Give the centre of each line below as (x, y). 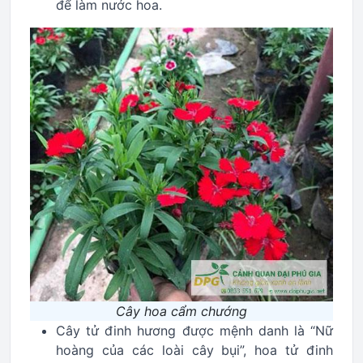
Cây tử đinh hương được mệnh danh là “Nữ (194, 331)
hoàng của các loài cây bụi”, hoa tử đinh (194, 350)
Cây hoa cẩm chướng (181, 311)
